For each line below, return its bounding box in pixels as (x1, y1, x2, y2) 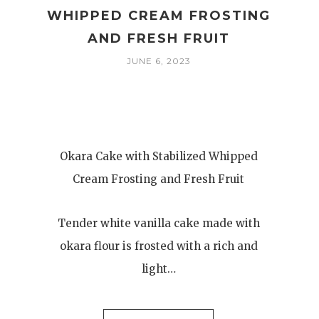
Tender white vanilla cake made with (57, 216, 260, 230)
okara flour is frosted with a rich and (59, 239, 258, 253)
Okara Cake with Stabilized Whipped (59, 150, 258, 163)
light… (141, 262, 176, 276)
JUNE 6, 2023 (126, 56, 191, 66)
